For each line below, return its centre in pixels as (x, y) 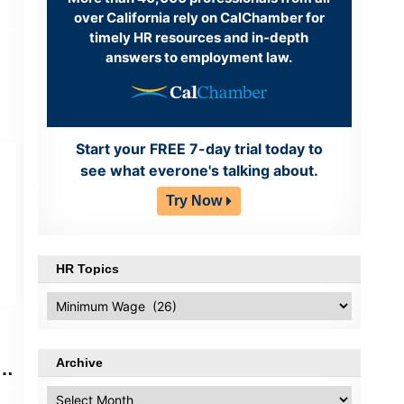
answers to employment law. (199, 57)
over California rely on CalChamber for (199, 17)
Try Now (194, 201)
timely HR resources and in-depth (199, 37)
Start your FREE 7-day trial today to (199, 149)
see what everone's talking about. (199, 171)
